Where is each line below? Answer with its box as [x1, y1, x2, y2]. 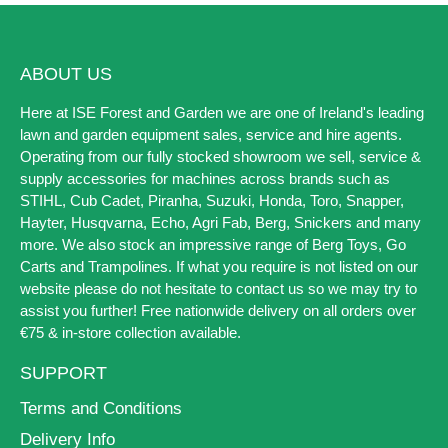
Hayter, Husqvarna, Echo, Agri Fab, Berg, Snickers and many [20, 214, 421, 231]
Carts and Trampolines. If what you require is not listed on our [20, 258, 418, 275]
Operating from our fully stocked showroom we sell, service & [20, 148, 421, 165]
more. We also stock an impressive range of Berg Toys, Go [20, 236, 406, 253]
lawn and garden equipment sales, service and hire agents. [20, 126, 402, 143]
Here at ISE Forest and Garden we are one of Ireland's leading [20, 104, 424, 121]
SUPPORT [20, 363, 107, 383]
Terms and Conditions [20, 399, 182, 418]
